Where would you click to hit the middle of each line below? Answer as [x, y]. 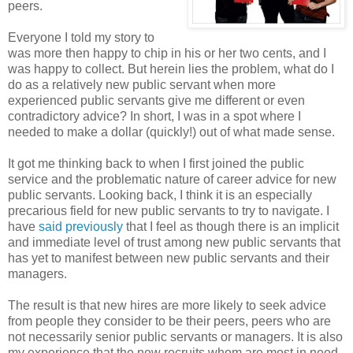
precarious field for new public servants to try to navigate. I [169, 211]
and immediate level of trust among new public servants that [174, 243]
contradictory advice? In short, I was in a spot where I [154, 117]
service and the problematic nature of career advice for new [172, 180]
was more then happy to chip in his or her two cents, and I [167, 54]
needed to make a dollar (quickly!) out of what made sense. [171, 132]
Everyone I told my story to [81, 38]
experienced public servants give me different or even [156, 101]
